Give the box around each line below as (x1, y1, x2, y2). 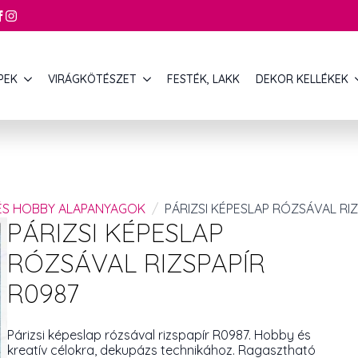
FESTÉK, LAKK (167, 72, 240, 87)
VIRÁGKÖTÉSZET (48, 72, 137, 87)
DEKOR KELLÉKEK (256, 72, 348, 87)
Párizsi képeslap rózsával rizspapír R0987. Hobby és (7, 327, 311, 343)
